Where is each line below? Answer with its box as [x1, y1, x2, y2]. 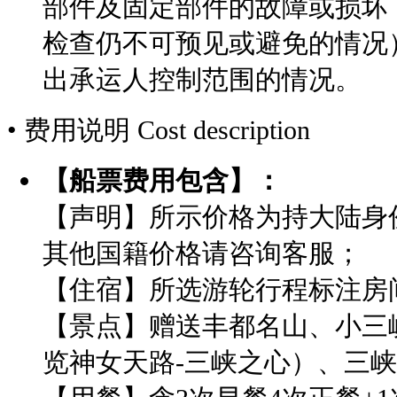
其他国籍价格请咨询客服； [43, 238, 362, 269]
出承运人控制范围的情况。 [43, 65, 362, 95]
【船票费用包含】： [43, 166, 282, 196]
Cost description [137, 115, 310, 145]
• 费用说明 [7, 115, 137, 145]
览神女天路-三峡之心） [43, 347, 317, 378]
